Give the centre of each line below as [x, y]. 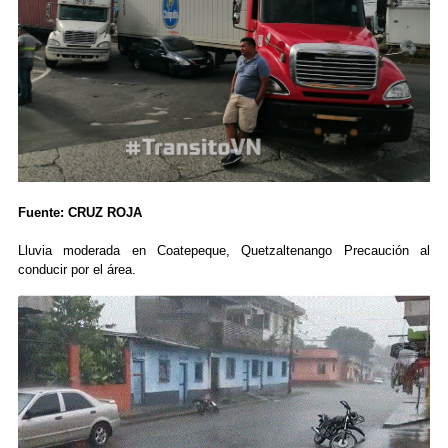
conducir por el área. [76, 270]
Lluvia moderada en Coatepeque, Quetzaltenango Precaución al [224, 251]
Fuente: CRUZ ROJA [81, 213]
